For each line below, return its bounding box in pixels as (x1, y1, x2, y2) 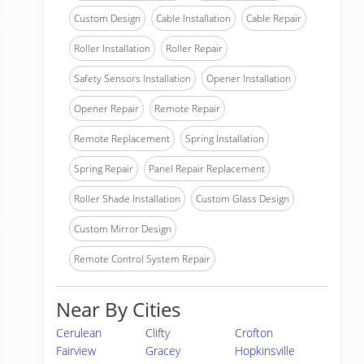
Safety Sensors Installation (74, 71, 191, 85)
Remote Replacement (74, 132, 170, 145)
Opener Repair (74, 102, 139, 115)
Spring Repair (74, 162, 133, 175)
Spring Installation (185, 132, 264, 145)
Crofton (235, 325, 274, 340)
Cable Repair (246, 11, 301, 25)
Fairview (56, 343, 96, 358)
